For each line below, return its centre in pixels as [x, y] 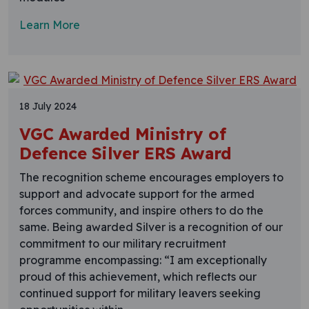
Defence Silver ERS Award [126, 153]
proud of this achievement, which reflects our [138, 276]
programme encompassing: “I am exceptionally [143, 260]
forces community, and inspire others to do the [141, 210]
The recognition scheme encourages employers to [151, 177]
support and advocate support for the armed [137, 193]
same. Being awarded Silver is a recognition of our [151, 227]
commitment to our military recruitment [123, 243]
